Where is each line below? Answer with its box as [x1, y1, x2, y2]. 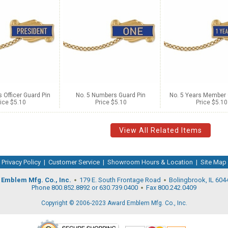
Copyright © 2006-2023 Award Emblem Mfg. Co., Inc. [41, 199, 187, 207]
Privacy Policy [2, 158, 41, 166]
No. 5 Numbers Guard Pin [76, 92, 146, 99]
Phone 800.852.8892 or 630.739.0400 [32, 183, 139, 191]
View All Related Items [119, 126, 202, 134]
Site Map [201, 158, 226, 166]
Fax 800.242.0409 [145, 183, 196, 191]
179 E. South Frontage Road [78, 176, 162, 184]
